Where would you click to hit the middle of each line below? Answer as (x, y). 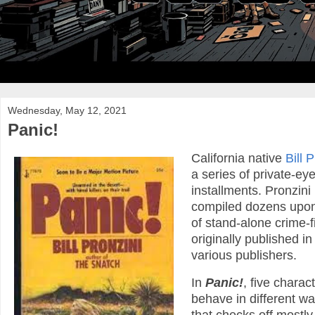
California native (238, 159)
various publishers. (244, 256)
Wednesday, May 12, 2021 (67, 110)
